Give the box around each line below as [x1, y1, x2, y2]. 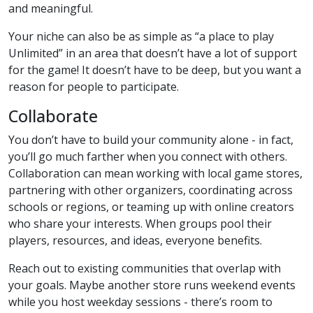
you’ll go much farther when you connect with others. [8, 148, 287, 164]
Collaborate [8, 104, 98, 127]
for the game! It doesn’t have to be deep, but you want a [8, 61, 301, 78]
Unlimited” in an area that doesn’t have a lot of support [8, 45, 297, 61]
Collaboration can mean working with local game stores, [8, 165, 303, 181]
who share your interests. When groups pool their [8, 215, 272, 231]
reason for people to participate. [8, 78, 179, 94]
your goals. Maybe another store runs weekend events [8, 277, 296, 293]
